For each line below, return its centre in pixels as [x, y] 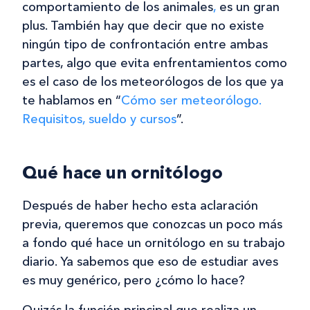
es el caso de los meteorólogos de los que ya [153, 82]
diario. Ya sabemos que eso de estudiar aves [150, 262]
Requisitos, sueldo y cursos [99, 119]
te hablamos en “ [72, 101]
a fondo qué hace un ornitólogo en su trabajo [154, 243]
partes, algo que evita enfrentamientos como [155, 63]
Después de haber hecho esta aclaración [140, 206]
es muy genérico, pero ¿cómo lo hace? [134, 281]
